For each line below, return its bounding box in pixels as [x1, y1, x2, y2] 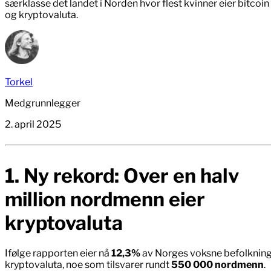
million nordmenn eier [5, 187, 205, 211]
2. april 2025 [5, 119, 61, 131]
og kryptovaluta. [5, 9, 78, 21]
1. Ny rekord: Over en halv [5, 163, 239, 188]
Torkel [5, 76, 33, 88]
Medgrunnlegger [5, 97, 80, 109]
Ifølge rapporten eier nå [5, 247, 111, 260]
